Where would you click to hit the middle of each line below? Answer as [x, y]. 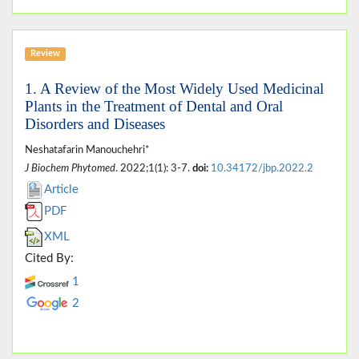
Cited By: [49, 258]
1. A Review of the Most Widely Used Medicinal [174, 88]
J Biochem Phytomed [70, 168]
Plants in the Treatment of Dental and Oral [154, 106]
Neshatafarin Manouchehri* [87, 149]
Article [61, 189]
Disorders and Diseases [95, 123]
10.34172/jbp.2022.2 [262, 168]
